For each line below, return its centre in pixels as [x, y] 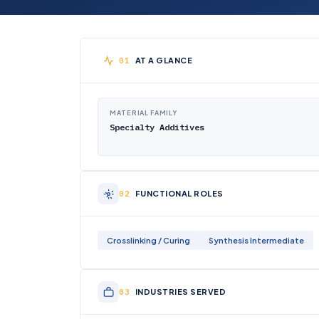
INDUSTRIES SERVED [180, 292]
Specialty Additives [157, 127]
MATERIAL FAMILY [143, 113]
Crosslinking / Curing [148, 240]
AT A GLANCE [163, 60]
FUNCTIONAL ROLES [179, 193]
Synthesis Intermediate [256, 240]
